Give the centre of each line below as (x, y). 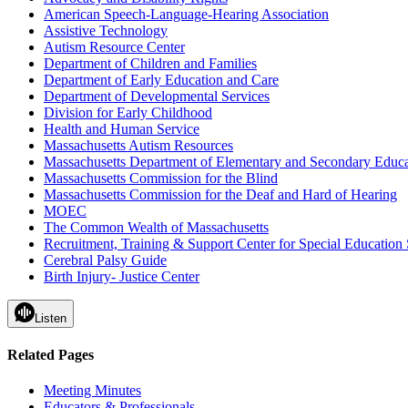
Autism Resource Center (114, 46)
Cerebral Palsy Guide (105, 260)
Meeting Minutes (92, 391)
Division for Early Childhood (128, 112)
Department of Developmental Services (157, 96)
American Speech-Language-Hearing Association (186, 14)
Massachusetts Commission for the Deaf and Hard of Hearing (220, 194)
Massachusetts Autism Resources (138, 145)
